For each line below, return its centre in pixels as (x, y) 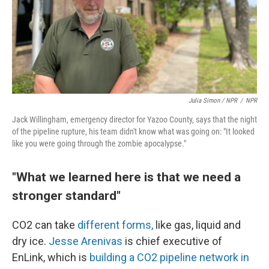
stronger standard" (66, 195)
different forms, (115, 225)
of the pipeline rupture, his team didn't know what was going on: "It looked (133, 131)
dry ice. (30, 241)
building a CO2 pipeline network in (169, 257)
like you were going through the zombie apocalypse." (99, 143)
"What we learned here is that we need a (126, 177)
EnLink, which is (51, 257)
